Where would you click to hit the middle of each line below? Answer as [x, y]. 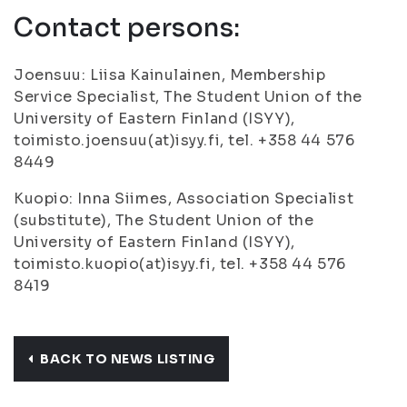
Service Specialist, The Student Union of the [188, 97]
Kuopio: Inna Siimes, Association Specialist [184, 199]
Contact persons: [127, 28]
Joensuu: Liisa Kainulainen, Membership [170, 75]
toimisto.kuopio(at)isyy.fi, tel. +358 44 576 [180, 264]
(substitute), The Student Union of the [164, 220]
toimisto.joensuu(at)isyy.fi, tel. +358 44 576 [184, 140]
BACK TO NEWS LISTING [128, 359]
